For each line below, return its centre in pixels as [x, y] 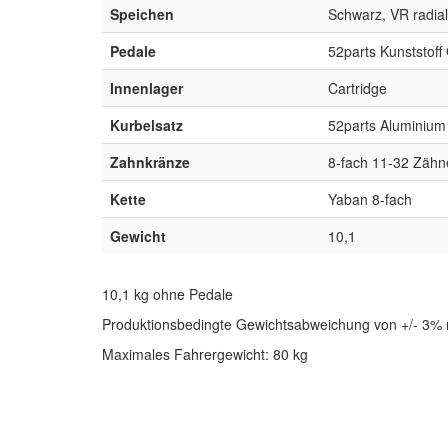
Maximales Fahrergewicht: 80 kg [205, 353]
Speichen [142, 13]
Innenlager [146, 87]
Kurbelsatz [146, 124]
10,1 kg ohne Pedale [167, 293]
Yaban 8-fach [370, 198]
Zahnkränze [150, 161]
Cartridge [357, 87]
